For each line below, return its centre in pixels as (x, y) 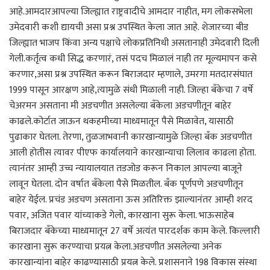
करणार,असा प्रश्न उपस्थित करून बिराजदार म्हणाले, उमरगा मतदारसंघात (131, 74)
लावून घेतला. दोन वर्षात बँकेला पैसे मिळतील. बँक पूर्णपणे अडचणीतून (126, 184)
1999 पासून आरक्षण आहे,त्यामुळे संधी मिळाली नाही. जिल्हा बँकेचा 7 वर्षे (131, 90)
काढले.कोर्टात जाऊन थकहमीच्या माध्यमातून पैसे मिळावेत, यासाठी (121, 121)
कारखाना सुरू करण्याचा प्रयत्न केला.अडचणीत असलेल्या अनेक (115, 246)
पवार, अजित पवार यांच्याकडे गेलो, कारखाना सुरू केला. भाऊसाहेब (121, 215)
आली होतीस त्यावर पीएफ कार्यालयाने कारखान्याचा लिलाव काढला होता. (132, 152)
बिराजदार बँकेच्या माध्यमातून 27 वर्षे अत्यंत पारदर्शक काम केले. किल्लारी (134, 231)
